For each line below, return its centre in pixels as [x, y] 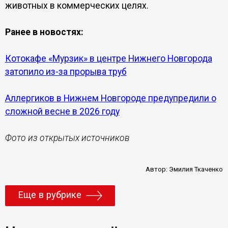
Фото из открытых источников [67, 138]
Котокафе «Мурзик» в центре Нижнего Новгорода [108, 59]
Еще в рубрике [49, 195]
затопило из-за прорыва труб [66, 72]
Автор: [158, 169]
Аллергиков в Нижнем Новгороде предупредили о [110, 98]
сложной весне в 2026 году [62, 111]
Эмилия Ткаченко [196, 169]
